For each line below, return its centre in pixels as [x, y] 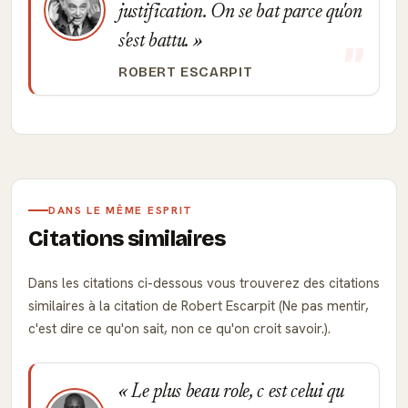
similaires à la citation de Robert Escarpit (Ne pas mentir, [199, 306]
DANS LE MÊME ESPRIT [121, 210]
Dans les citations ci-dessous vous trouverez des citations [204, 283]
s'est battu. [156, 42]
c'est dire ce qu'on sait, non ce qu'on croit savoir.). [179, 329]
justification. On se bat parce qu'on [240, 13]
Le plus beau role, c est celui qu [235, 393]
